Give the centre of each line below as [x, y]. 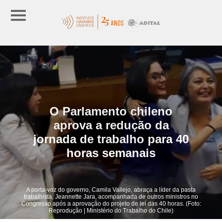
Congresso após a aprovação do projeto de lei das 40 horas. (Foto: [111, 203]
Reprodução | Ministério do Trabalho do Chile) [111, 210]
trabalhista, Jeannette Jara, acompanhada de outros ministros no [111, 196]
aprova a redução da [111, 125]
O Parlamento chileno [111, 111]
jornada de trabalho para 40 [111, 139]
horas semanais [111, 153]
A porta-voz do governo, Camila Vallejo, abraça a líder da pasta [111, 190]
